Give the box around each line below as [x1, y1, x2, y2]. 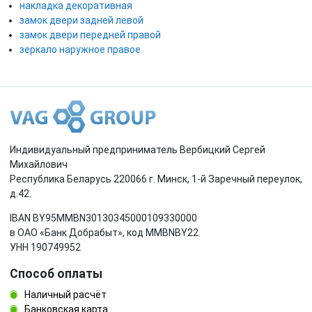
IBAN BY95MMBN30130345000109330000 [10, 212, 197, 224]
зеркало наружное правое [19, 43, 141, 55]
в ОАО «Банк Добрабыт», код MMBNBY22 [10, 227, 198, 238]
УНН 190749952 [10, 242, 81, 253]
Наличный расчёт [22, 289, 107, 300]
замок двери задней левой [19, 14, 143, 26]
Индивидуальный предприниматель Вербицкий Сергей [10, 144, 265, 155]
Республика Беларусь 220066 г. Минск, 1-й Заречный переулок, [10, 173, 302, 185]
